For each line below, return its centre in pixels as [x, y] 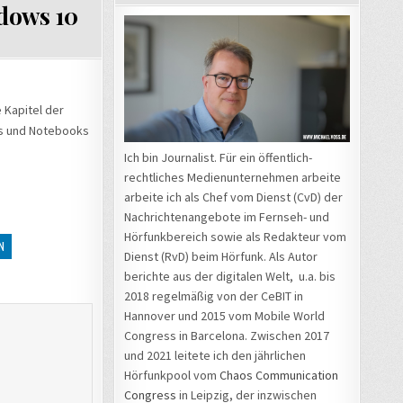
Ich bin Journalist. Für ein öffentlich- [218, 157]
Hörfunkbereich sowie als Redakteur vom [235, 236]
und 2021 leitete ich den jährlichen [215, 355]
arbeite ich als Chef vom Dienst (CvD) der [233, 197]
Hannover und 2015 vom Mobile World [224, 315]
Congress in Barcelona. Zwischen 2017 [227, 335]
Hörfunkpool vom [172, 375]
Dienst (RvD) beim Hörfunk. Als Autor [221, 256]
